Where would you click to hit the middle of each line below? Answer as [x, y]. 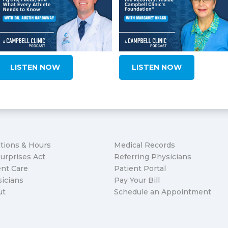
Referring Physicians [152, 156]
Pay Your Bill [137, 180]
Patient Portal [140, 168]
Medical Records [144, 145]
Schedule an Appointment [162, 192]
